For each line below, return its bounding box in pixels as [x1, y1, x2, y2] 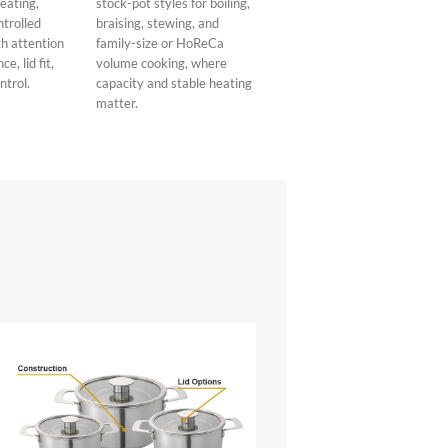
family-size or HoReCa [96, 35, 225, 52]
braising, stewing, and [96, 15, 220, 32]
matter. [96, 95, 139, 112]
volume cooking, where [96, 55, 228, 72]
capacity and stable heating [96, 75, 253, 92]
